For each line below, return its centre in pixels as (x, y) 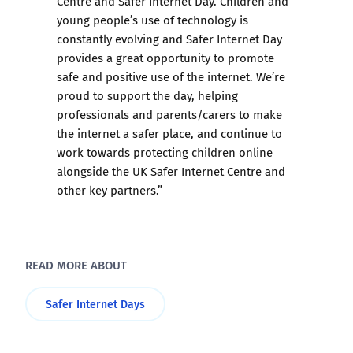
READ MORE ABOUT (76, 265)
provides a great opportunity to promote (165, 58)
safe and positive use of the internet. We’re (171, 77)
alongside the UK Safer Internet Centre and (171, 171)
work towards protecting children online (165, 152)
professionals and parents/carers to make (169, 115)
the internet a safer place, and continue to (169, 134)
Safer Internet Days (95, 304)
